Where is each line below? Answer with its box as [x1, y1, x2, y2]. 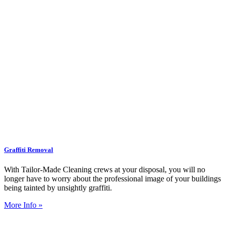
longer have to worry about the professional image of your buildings [4, 174, 221, 183]
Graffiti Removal [4, 146, 53, 154]
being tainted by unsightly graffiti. [4, 183, 112, 193]
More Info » [4, 201, 43, 210]
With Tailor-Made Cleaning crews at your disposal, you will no [4, 165, 205, 174]
